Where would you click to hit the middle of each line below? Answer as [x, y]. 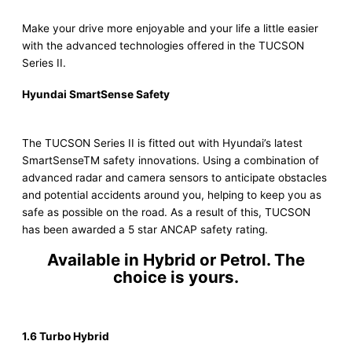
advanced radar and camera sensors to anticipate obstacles [174, 177]
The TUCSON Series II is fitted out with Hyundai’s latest [162, 143]
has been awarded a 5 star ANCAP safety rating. [145, 229]
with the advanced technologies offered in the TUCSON [163, 45]
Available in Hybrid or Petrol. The [176, 260]
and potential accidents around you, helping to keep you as [172, 194]
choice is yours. [176, 277]
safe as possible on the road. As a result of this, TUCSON [166, 212]
